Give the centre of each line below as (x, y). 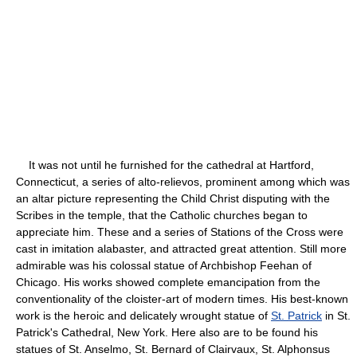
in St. (336, 315)
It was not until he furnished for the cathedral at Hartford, (165, 165)
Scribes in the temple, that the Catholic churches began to (162, 215)
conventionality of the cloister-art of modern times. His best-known (182, 298)
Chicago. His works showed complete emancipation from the (168, 282)
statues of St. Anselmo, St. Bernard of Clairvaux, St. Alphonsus (173, 349)
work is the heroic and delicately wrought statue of (143, 315)
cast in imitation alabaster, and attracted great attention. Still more (181, 248)
